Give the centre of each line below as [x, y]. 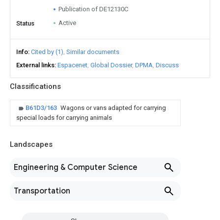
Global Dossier [111, 65]
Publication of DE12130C [93, 9]
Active [67, 23]
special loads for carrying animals [64, 118]
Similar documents [93, 52]
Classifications [35, 86]
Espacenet [72, 65]
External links [35, 65]
